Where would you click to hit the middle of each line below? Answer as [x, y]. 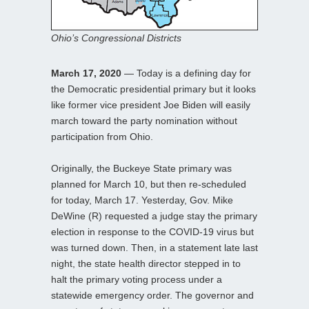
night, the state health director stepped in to [146, 263]
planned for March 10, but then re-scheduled [149, 184]
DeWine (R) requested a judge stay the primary [154, 216]
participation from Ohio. [102, 136]
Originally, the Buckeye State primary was [141, 168]
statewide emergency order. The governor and [152, 295]
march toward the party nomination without [144, 120]
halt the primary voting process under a [137, 279]
